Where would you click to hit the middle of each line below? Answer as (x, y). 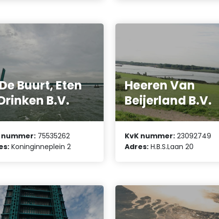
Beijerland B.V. (168, 100)
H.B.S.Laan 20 (171, 147)
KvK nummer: (150, 136)
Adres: (137, 147)
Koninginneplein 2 (40, 147)
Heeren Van (160, 85)
